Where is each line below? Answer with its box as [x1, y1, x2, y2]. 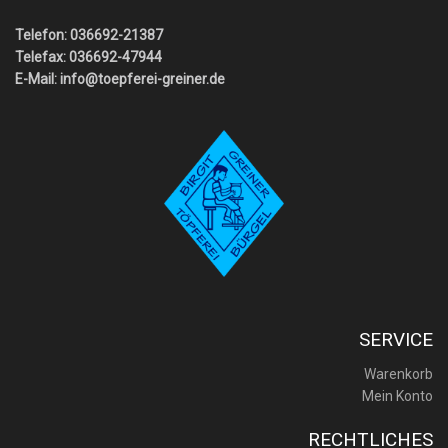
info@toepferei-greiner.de [60, 70, 225, 87]
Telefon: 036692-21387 [15, 26, 163, 43]
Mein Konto [362, 388, 433, 405]
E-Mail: [15, 70, 60, 87]
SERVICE [359, 328, 433, 352]
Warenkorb [364, 366, 433, 383]
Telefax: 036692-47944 [15, 48, 162, 65]
